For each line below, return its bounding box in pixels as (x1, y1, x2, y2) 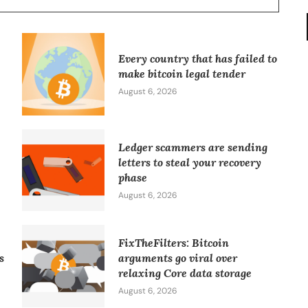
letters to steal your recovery (118, 155, 261, 169)
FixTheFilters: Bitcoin (118, 236, 229, 250)
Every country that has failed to (118, 52, 277, 66)
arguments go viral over (118, 251, 237, 265)
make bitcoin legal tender (118, 67, 245, 81)
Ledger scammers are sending (118, 140, 267, 154)
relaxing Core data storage (118, 266, 252, 280)
